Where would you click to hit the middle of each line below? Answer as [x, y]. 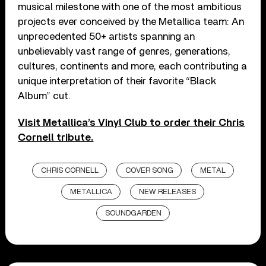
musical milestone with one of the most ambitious [130, 7]
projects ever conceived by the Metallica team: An [131, 21]
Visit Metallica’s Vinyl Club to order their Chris [132, 122]
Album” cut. [45, 96]
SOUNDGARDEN [133, 213]
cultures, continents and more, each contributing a [133, 66]
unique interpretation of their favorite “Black [117, 81]
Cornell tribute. [56, 137]
